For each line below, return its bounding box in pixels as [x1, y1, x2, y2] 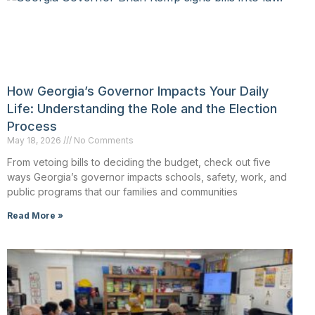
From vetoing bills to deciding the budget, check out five [7, 156, 271, 169]
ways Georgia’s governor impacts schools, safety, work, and [7, 171, 287, 184]
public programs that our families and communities [7, 186, 238, 198]
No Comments [72, 135, 134, 146]
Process [7, 119, 57, 134]
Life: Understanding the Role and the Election [7, 101, 277, 117]
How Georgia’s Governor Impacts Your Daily [7, 84, 269, 99]
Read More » [7, 210, 63, 221]
